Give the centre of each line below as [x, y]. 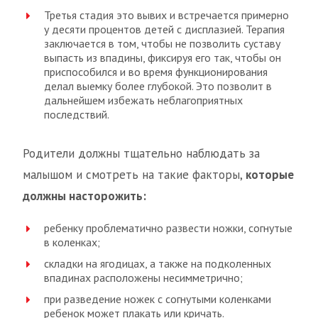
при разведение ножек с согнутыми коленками [158, 299]
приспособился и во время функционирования [156, 72]
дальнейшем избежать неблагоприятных [143, 100]
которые [270, 175]
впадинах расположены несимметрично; [143, 278]
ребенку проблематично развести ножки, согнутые [168, 228]
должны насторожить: [84, 196]
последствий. [77, 114]
